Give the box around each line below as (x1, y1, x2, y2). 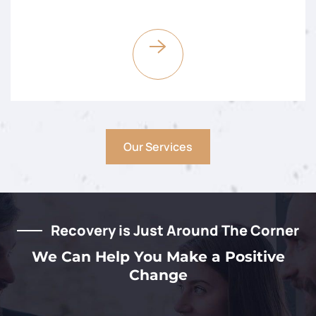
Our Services (123, 138, 193, 154)
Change (128, 265, 188, 284)
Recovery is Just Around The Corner (51, 220, 299, 240)
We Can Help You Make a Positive (31, 247, 285, 265)
